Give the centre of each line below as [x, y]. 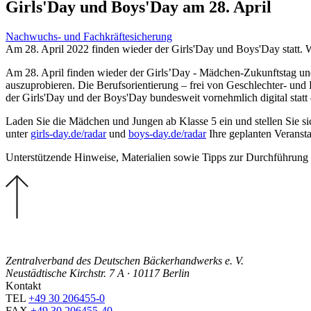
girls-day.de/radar [68, 133]
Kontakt [23, 285]
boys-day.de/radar [167, 133]
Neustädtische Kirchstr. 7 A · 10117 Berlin [98, 273]
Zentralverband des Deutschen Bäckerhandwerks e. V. [125, 260]
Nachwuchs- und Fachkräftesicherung [89, 36]
